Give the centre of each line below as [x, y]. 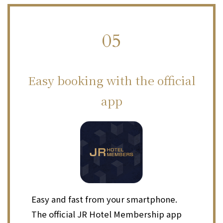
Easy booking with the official [111, 80]
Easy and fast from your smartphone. [104, 199]
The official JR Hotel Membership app [106, 214]
